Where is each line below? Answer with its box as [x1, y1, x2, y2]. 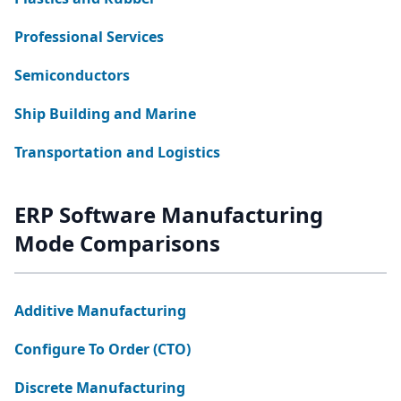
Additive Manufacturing [14, 301, 186, 320]
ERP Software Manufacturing [14, 200, 323, 229]
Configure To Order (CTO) [14, 339, 191, 359]
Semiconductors [14, 65, 130, 85]
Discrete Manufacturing [14, 378, 185, 397]
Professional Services [14, 27, 164, 47]
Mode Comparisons [14, 228, 220, 258]
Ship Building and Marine [14, 104, 196, 124]
